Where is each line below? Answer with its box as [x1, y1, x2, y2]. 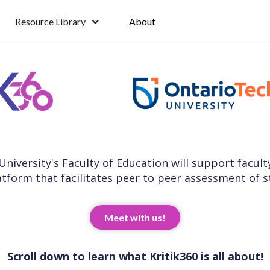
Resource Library [15, 16, 86, 27]
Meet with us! [104, 212, 166, 223]
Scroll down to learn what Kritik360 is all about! [7, 249, 263, 263]
